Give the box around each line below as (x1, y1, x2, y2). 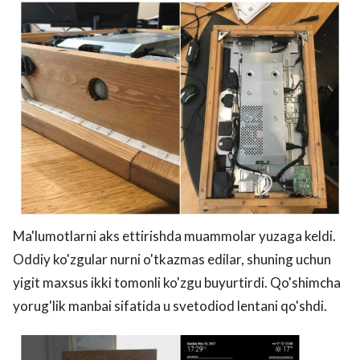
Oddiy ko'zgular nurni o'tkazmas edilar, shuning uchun (13, 251, 331, 268)
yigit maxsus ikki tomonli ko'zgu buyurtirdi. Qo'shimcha (13, 274, 341, 291)
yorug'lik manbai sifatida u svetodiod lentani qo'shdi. (13, 297, 329, 314)
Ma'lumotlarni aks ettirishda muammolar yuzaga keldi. (13, 227, 336, 244)
